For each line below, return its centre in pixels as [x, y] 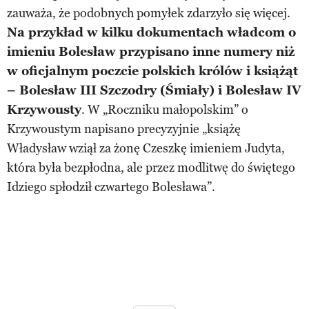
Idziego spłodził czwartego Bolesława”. [111, 187]
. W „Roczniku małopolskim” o [165, 110]
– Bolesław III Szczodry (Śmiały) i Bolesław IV [154, 91]
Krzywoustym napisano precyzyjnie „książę [124, 129]
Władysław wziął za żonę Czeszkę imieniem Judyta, [146, 149]
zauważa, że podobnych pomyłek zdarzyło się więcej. [149, 13]
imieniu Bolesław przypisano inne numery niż [151, 52]
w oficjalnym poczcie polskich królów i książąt [152, 71]
